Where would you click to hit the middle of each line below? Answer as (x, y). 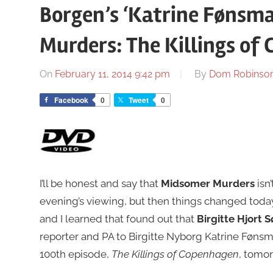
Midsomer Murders (207, 184)
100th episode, (75, 254)
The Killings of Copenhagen (175, 254)
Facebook (71, 100)
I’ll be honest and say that (100, 184)
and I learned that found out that (118, 219)
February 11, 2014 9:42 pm (112, 74)
